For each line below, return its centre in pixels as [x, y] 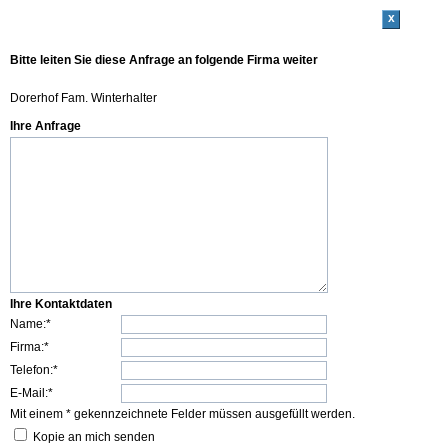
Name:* [30, 324]
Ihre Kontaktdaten [61, 304]
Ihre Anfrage [45, 126]
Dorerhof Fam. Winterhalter [83, 98]
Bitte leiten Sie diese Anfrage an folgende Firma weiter [164, 59]
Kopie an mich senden [94, 437]
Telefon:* [34, 370]
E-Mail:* [31, 393]
